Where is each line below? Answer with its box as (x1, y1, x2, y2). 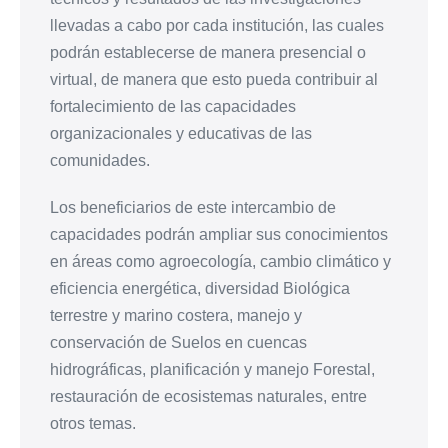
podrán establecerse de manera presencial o (50, 44, 366, 62)
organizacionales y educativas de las (50, 125, 312, 143)
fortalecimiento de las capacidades (50, 98, 296, 116)
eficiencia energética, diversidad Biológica (50, 280, 350, 298)
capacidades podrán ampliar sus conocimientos (50, 226, 388, 244)
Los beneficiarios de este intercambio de (50, 199, 336, 217)
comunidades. (50, 152, 150, 170)
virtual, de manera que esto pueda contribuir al (50, 71, 378, 89)
